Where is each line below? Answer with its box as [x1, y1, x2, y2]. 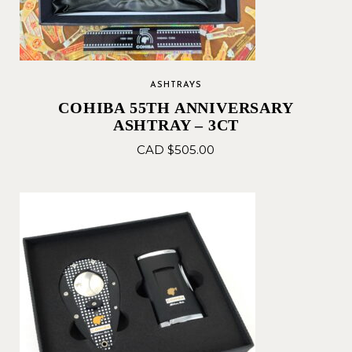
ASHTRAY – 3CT [112, 116, 240, 134]
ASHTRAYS [150, 81, 202, 90]
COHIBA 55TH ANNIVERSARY [58, 99, 294, 116]
